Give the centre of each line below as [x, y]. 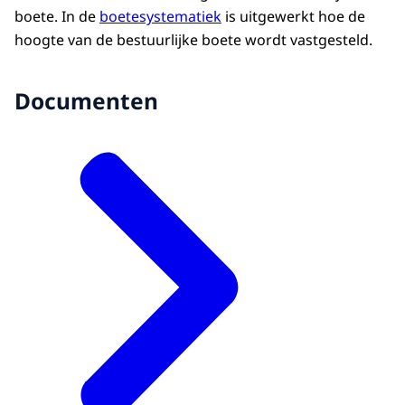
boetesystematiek [160, 17]
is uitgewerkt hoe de [293, 17]
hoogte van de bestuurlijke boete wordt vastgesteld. [195, 40]
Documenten [86, 100]
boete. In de [57, 17]
